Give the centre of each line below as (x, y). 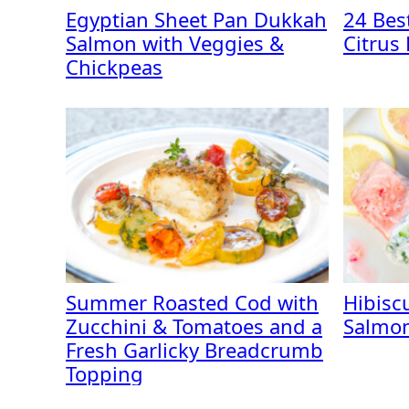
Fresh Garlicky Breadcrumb (194, 350)
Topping (105, 373)
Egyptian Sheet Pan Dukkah (196, 19)
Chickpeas (114, 67)
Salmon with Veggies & (175, 43)
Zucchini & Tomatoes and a (194, 326)
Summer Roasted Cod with (192, 302)
